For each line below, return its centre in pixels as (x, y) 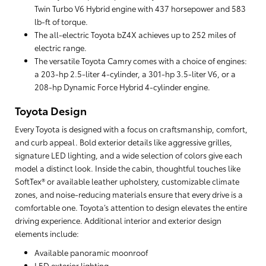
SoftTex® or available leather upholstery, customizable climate (127, 181)
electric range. (60, 48)
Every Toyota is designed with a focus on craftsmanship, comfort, (131, 129)
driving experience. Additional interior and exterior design (118, 221)
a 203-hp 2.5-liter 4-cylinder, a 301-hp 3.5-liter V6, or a (135, 74)
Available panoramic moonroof (91, 253)
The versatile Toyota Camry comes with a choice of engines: (140, 61)
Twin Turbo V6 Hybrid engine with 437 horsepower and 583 (140, 9)
